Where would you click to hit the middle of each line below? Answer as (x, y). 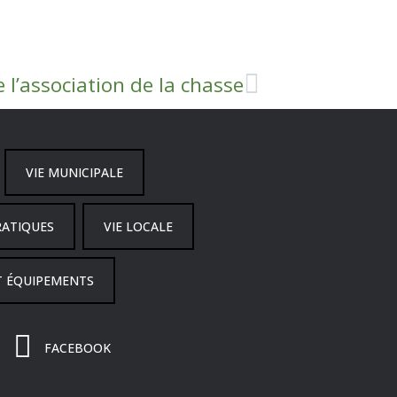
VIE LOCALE (138, 227)
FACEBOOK (78, 347)
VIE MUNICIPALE (74, 173)
